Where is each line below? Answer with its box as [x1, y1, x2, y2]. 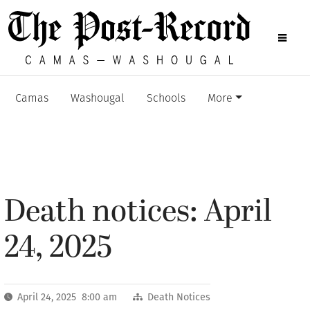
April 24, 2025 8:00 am [17, 291, 117, 303]
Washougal [71, 93, 125, 104]
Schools [147, 93, 185, 104]
